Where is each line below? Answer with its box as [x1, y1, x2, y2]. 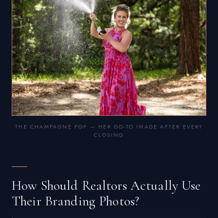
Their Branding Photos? [12, 193, 140, 210]
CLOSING [94, 131, 124, 139]
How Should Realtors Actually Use [12, 177, 201, 194]
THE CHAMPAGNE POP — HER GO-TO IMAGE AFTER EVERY [15, 123, 203, 131]
